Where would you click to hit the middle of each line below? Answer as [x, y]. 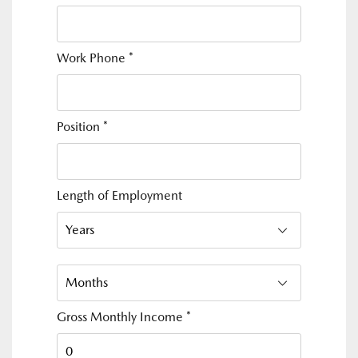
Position [80, 127]
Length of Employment [119, 195]
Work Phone [93, 58]
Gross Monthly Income [121, 317]
